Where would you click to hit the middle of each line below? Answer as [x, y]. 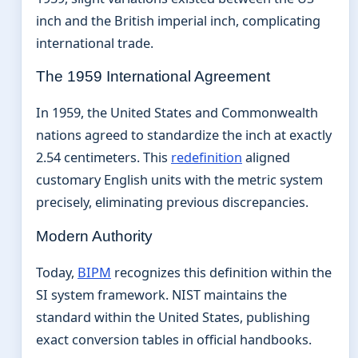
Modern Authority [94, 236]
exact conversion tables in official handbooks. [174, 339]
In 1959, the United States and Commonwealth [177, 113]
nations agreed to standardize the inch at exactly [184, 135]
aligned [266, 158]
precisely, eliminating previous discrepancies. [172, 203]
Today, [57, 272]
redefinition [207, 158]
